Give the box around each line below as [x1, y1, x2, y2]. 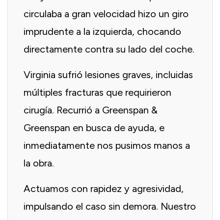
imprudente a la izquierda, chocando [24, 25, 181, 37]
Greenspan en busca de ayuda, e [24, 121, 165, 134]
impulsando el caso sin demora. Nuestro [24, 200, 196, 212]
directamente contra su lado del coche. [24, 43, 194, 55]
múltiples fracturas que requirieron [24, 86, 171, 98]
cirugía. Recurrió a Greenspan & [24, 104, 158, 116]
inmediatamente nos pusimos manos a [24, 139, 190, 151]
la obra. [24, 157, 54, 169]
